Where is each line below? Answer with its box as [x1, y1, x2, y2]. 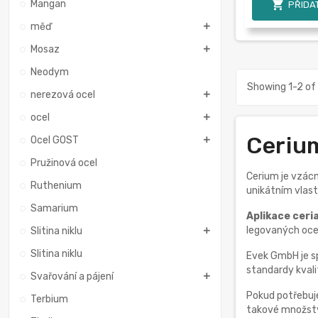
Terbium [31, 292, 68, 305]
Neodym [31, 65, 69, 78]
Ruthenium [31, 179, 82, 192]
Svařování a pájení [31, 270, 114, 283]
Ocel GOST [31, 133, 79, 146]
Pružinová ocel [31, 156, 97, 169]
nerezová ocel [31, 88, 95, 101]
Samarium [31, 202, 78, 214]
